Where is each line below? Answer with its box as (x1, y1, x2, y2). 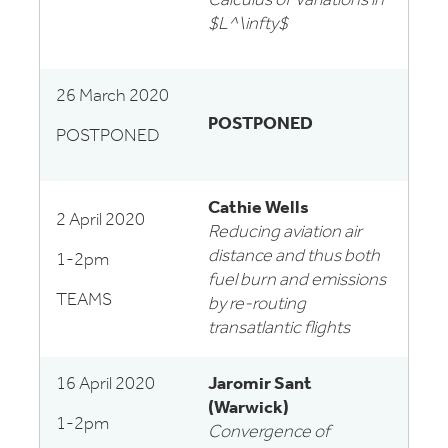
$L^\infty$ (208, 15, 288, 34)
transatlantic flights (208, 319, 350, 338)
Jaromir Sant (208, 375, 312, 394)
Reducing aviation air (208, 223, 362, 242)
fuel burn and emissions (208, 271, 386, 290)
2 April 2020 (56, 211, 145, 230)
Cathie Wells (208, 199, 309, 218)
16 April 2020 (56, 375, 155, 394)
